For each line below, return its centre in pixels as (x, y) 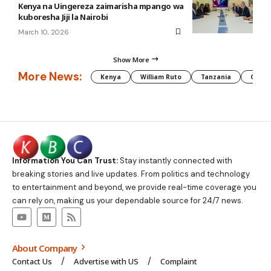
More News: (50, 77)
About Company (46, 248)
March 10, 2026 (44, 32)
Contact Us (32, 262)
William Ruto (161, 77)
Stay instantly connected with (175, 161)
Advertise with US (106, 262)
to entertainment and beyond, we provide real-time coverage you (134, 188)
